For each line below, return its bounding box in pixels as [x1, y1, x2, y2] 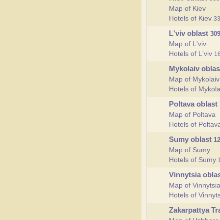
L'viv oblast [169, 29, 210, 37]
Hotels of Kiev [169, 14, 214, 22]
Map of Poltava [169, 110, 216, 118]
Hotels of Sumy [169, 156, 218, 164]
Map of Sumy [169, 146, 210, 154]
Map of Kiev [169, 4, 206, 12]
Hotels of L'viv [169, 50, 214, 57]
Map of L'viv [169, 40, 206, 48]
